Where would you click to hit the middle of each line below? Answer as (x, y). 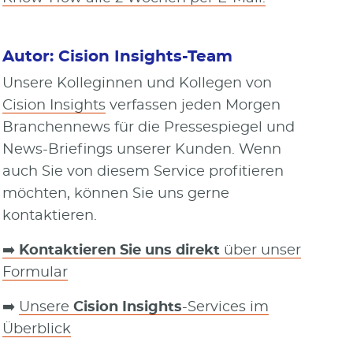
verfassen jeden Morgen (193, 105)
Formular (35, 272)
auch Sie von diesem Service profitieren (143, 171)
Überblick (37, 329)
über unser (261, 250)
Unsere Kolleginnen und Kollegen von (137, 83)
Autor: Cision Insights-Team (120, 56)
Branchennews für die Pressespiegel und (149, 127)
